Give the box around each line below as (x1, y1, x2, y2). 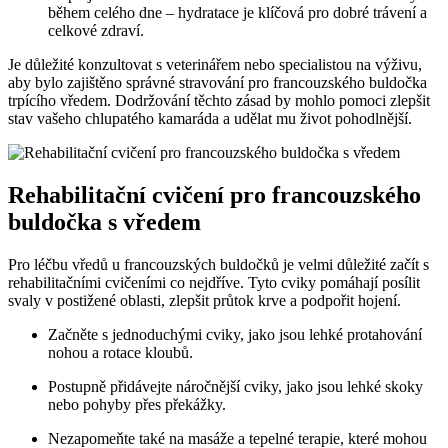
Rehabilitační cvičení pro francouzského (8, 181, 421, 208)
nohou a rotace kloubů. (48, 343, 193, 361)
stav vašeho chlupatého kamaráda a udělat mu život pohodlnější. (8, 109, 412, 127)
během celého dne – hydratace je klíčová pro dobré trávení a (48, 3, 427, 21)
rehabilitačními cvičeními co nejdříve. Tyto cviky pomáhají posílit (8, 273, 420, 291)
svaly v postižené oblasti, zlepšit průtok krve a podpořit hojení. (8, 291, 401, 309)
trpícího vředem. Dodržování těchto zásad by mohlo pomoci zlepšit (8, 91, 430, 109)
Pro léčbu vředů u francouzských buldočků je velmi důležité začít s (8, 255, 429, 273)
